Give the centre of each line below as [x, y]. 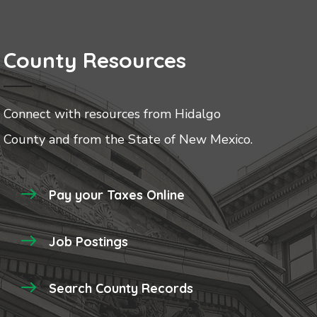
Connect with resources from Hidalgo [112, 114]
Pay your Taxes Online [117, 195]
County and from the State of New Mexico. [128, 139]
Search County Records [121, 288]
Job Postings [88, 241]
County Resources [95, 60]
